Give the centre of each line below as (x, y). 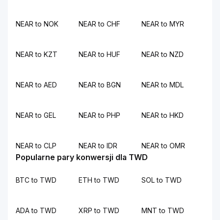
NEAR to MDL (163, 85)
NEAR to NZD (163, 54)
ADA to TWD (36, 210)
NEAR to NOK (37, 24)
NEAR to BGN (100, 85)
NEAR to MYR (163, 24)
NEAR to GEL (36, 115)
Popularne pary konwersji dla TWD (82, 157)
